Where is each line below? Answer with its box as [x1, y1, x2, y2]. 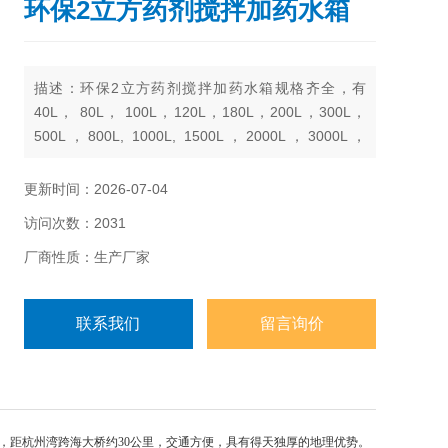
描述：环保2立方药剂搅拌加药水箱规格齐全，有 [34, 80, 366, 96]
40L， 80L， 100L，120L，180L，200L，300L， [34, 104, 366, 120]
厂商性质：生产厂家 [24, 249, 150, 265]
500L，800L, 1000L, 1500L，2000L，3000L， [34, 128, 366, 144]
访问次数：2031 [24, 215, 126, 231]
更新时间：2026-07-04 [24, 181, 168, 197]
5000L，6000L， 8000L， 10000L [34, 152, 252, 168]
